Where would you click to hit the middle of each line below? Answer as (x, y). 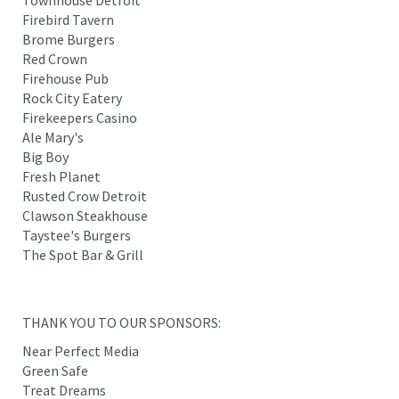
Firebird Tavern (68, 19)
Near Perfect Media (81, 350)
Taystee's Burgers (77, 235)
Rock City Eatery (72, 98)
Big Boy (45, 156)
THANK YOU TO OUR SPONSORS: (122, 322)
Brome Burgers (69, 39)
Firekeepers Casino (80, 117)
